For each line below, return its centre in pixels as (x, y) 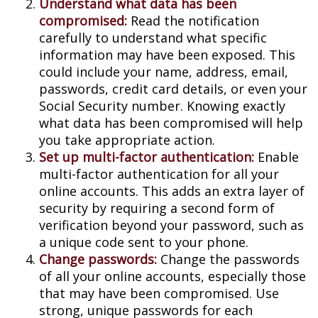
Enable (276, 157)
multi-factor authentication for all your (159, 174)
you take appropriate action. (127, 140)
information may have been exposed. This (167, 55)
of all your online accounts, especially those (172, 276)
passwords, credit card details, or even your (173, 89)
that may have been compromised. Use (159, 293)
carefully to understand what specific (153, 38)
